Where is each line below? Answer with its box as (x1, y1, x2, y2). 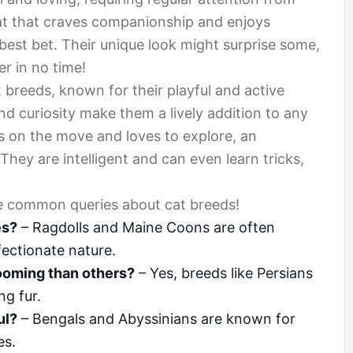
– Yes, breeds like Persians (135, 265, 313, 282)
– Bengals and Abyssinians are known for (17, 310, 295, 328)
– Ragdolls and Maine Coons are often (17, 219, 275, 236)
